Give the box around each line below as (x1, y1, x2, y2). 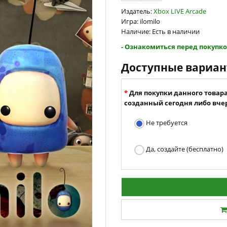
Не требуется (144, 118, 187, 127)
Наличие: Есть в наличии (121, 27, 200, 36)
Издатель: (121, 7, 154, 16)
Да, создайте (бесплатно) (144, 144, 223, 154)
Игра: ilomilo (121, 17, 160, 26)
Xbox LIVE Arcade (154, 7, 206, 16)
